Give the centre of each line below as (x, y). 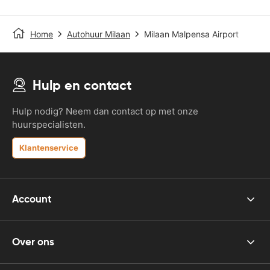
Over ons (33, 242)
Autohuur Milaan (99, 34)
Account (32, 199)
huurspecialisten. (49, 124)
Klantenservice (49, 147)
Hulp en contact (82, 85)
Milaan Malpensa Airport (191, 34)
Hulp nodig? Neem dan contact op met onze (105, 111)
